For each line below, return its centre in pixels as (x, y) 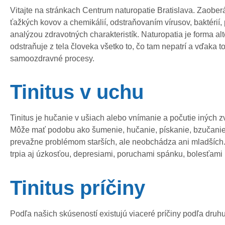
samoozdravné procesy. (52, 58)
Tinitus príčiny (78, 188)
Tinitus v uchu (77, 92)
